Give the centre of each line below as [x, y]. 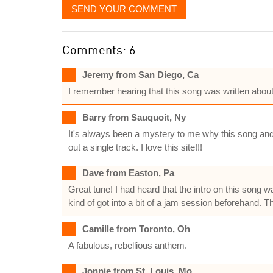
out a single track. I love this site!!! [135, 147]
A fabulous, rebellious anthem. [128, 245]
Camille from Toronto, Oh [136, 229]
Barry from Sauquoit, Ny [134, 117]
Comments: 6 [99, 50]
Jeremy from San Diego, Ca [140, 75]
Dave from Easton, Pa [128, 173]
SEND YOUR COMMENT [124, 9]
